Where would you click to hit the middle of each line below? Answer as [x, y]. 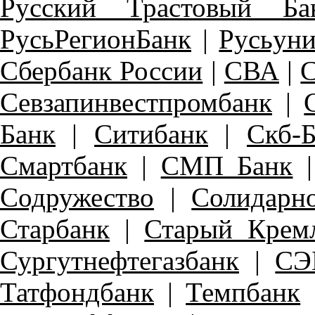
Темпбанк [243, 292]
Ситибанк [151, 134]
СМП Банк [227, 166]
